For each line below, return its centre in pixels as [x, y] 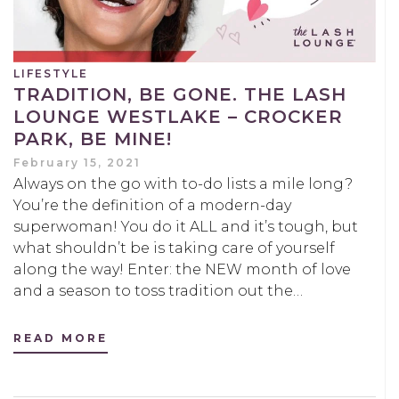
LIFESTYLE [51, 73]
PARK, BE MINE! [93, 138]
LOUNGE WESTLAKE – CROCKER [178, 116]
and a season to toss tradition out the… [158, 290]
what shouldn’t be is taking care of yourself [174, 248]
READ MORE [61, 338]
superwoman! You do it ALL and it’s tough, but [186, 226]
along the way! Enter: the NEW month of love [182, 269]
